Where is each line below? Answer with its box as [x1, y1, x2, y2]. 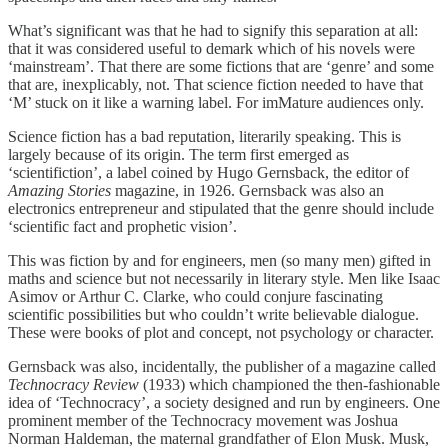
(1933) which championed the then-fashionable [139, 376, 440, 394]
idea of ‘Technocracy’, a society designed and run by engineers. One [8, 394, 440, 412]
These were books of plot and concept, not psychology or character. [8, 324, 434, 342]
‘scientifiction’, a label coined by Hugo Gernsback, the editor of [8, 164, 409, 182]
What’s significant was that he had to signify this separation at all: [8, 22, 418, 40]
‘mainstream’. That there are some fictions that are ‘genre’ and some [8, 58, 434, 76]
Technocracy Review [8, 376, 139, 394]
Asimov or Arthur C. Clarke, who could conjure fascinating [8, 288, 383, 306]
